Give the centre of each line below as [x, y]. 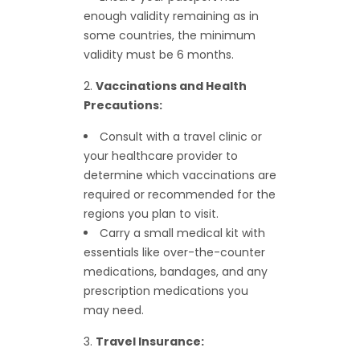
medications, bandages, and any [176, 272]
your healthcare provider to [161, 156]
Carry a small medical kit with [182, 233]
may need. [114, 311]
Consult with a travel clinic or [181, 137]
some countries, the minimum [170, 36]
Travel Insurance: [150, 342]
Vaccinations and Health [171, 86]
